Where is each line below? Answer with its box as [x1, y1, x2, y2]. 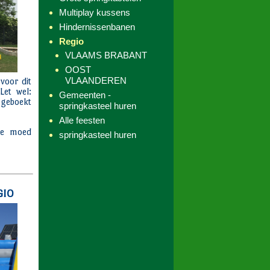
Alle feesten [59, 115, 105, 125]
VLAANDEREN [65, 75, 127, 86]
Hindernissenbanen [59, 22, 135, 32]
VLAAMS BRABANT [65, 50, 147, 60]
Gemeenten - [59, 90, 111, 100]
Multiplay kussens [59, 7, 130, 17]
